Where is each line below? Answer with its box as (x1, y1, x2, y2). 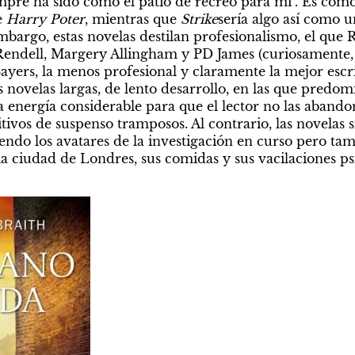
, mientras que (84, 10, 181, 27)
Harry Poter (6, 10, 85, 27)
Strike (180, 10, 218, 27)
